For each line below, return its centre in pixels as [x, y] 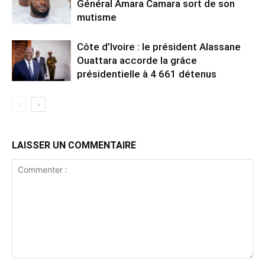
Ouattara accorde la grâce [137, 60]
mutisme [97, 17]
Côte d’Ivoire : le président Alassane [159, 46]
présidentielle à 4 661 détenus [147, 74]
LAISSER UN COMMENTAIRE [74, 145]
